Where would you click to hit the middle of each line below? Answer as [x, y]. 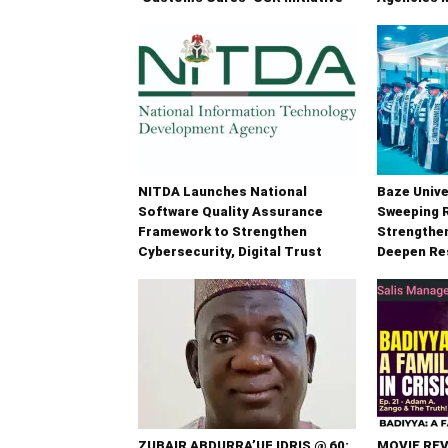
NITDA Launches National [222, 191]
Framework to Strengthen [222, 231]
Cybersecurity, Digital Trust [230, 251]
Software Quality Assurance [230, 211]
